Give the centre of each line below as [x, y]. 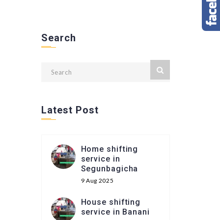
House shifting [111, 202]
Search [59, 38]
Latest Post [70, 110]
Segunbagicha [110, 169]
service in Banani [115, 212]
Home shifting [110, 149]
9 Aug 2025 [97, 180]
